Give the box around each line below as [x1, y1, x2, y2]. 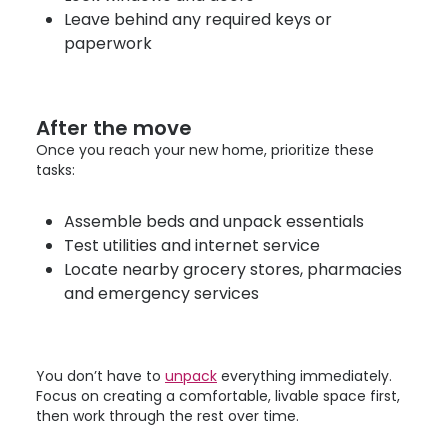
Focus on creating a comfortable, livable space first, [36, 386, 400, 406]
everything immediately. [217, 366, 392, 386]
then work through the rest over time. [36, 406, 299, 426]
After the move [36, 114, 192, 142]
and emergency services [63, 282, 259, 305]
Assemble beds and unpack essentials [63, 210, 364, 233]
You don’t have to [36, 366, 165, 386]
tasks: [36, 160, 75, 180]
